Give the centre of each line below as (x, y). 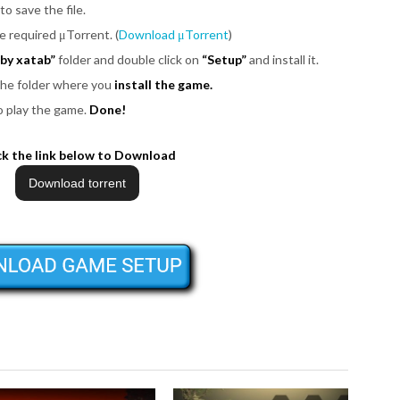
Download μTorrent (174, 34)
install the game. (163, 84)
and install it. (283, 59)
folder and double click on (129, 59)
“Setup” (224, 59)
